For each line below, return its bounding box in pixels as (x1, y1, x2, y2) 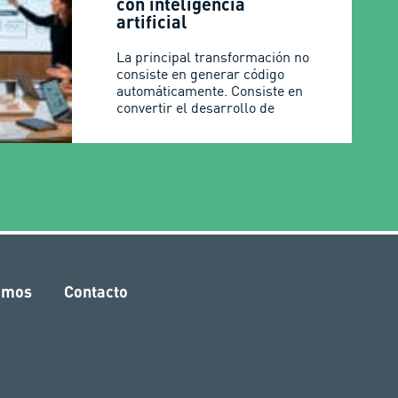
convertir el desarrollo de (116, 99, 275, 116)
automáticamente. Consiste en (116, 82, 304, 99)
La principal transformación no (116, 48, 310, 66)
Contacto (63, 281, 128, 301)
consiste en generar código (116, 65, 285, 83)
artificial (116, 11, 193, 32)
